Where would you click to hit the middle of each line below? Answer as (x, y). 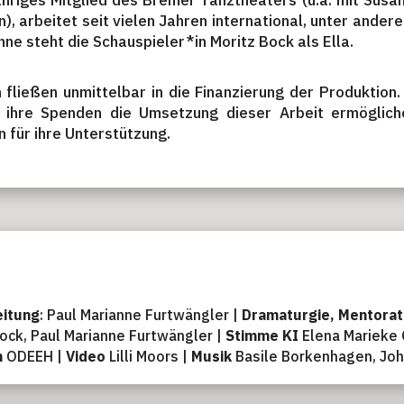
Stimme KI (262, 336)
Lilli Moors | (148, 357)
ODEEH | (34, 357)
